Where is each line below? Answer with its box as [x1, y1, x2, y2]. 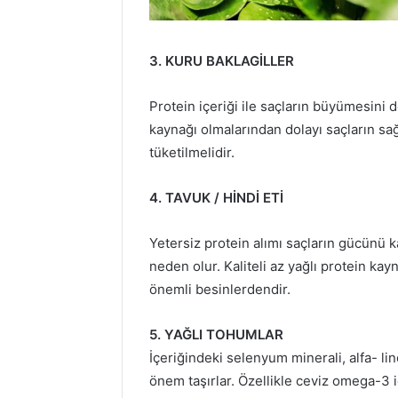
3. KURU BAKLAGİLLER [149, 52, 294, 69]
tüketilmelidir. [149, 143, 235, 161]
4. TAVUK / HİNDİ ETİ [149, 188, 283, 206]
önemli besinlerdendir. [149, 280, 291, 298]
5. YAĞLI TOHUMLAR [149, 325, 283, 343]
